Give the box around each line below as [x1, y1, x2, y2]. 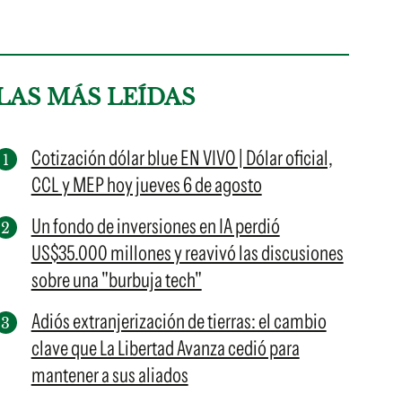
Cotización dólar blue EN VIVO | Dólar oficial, [31, 145, 333, 170]
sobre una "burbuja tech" [31, 267, 202, 293]
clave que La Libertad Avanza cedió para [31, 336, 300, 361]
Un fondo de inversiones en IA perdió [31, 214, 280, 239]
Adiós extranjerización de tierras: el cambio [31, 309, 327, 334]
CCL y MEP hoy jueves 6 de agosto [31, 172, 262, 197]
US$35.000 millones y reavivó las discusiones [31, 240, 344, 266]
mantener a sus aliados [31, 363, 188, 388]
